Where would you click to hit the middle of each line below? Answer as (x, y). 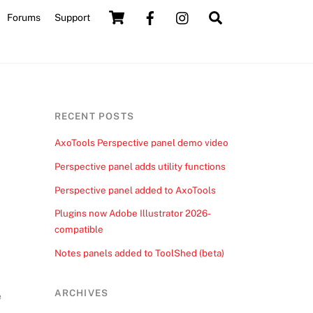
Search (243, 16)
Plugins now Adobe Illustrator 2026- (132, 213)
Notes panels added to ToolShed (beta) (139, 253)
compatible (79, 230)
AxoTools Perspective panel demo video (141, 143)
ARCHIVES (81, 293)
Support (72, 17)
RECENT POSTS (94, 116)
